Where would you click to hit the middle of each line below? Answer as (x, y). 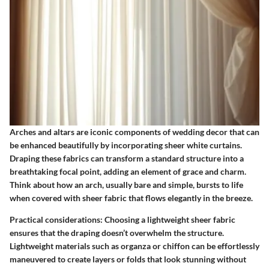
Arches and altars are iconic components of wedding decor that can (134, 132)
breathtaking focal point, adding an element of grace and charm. (128, 172)
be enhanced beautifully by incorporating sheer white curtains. (126, 145)
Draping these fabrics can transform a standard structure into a (127, 159)
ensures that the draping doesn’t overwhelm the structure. (117, 233)
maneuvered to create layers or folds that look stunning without (128, 259)
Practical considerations (55, 220)
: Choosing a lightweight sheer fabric (168, 220)
